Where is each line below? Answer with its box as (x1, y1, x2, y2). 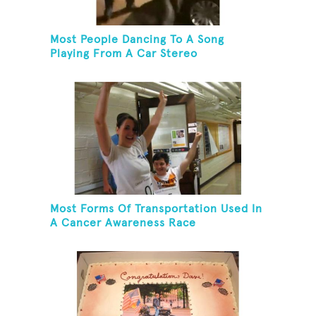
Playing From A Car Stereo (50, 48, 198, 60)
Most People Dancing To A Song (50, 34, 225, 46)
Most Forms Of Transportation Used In (50, 203, 263, 215)
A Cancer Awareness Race (50, 217, 197, 229)
